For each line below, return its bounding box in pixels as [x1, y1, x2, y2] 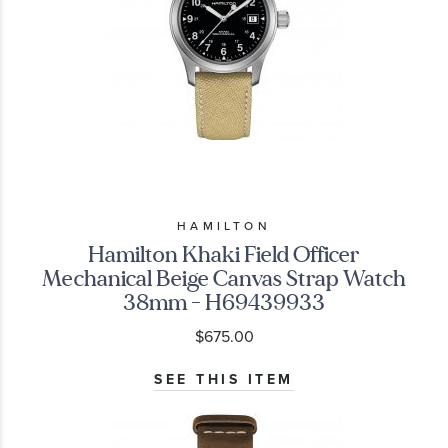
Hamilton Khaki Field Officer [88, 240, 360, 270]
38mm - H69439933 [123, 288, 325, 318]
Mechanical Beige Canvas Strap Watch [42, 264, 406, 294]
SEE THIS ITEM [154, 369, 294, 391]
